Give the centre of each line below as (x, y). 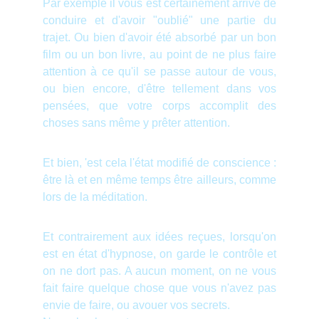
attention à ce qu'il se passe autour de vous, (159, 72)
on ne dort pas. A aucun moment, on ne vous (159, 271)
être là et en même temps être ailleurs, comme (159, 180)
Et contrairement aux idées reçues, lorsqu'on (159, 237)
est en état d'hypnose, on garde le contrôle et (159, 254)
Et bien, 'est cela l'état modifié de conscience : (159, 163)
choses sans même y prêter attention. (136, 123)
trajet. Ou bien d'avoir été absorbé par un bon (159, 37)
